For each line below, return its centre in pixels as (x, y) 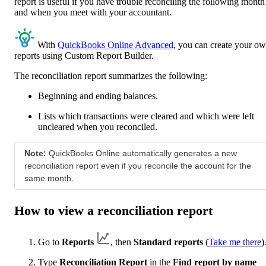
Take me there (235, 242)
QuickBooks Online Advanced (115, 45)
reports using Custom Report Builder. (84, 55)
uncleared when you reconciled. (98, 126)
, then (122, 242)
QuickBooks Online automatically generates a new (143, 153)
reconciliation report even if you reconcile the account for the (138, 165)
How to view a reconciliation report (113, 211)
